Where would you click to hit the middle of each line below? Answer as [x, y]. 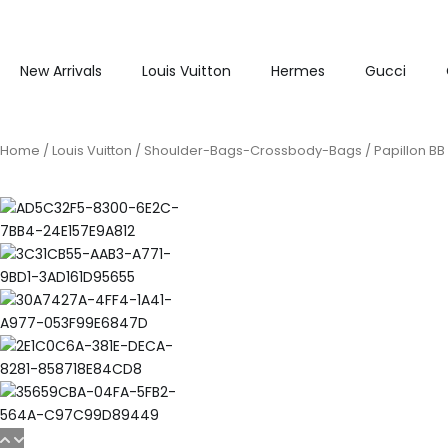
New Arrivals [61, 71]
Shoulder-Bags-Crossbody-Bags [253, 150]
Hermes [298, 71]
